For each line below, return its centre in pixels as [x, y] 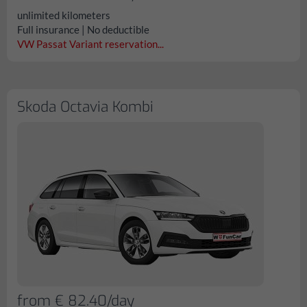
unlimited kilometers [64, 15]
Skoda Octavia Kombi [85, 107]
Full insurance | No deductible [83, 29]
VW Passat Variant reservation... [90, 44]
